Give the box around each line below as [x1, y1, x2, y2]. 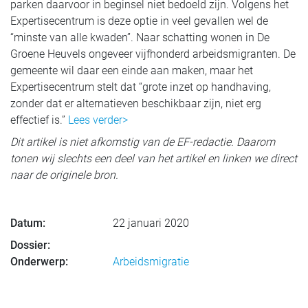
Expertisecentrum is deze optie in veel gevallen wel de [10, 14, 268, 27]
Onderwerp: [10, 255, 68, 269]
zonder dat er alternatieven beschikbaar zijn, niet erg [10, 97, 261, 110]
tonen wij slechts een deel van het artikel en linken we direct [10, 152, 297, 165]
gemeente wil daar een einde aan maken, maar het [10, 64, 253, 77]
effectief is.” [10, 113, 68, 126]
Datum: [10, 217, 45, 230]
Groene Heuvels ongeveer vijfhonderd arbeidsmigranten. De [10, 47, 296, 60]
